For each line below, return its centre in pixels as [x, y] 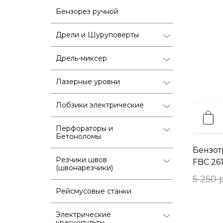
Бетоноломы [78, 136]
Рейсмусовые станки [94, 191]
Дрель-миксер [81, 58]
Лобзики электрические [100, 105]
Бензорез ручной [87, 11]
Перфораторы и [84, 128]
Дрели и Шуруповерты [97, 35]
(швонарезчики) [84, 167]
